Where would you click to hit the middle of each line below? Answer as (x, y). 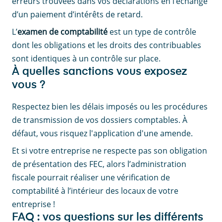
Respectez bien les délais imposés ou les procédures (110, 107)
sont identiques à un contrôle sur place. (86, 59)
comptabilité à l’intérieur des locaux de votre (95, 191)
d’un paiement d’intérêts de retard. (77, 15)
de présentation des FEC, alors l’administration (99, 164)
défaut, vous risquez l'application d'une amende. (102, 134)
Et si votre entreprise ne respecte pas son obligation (110, 151)
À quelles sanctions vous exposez (100, 72)
